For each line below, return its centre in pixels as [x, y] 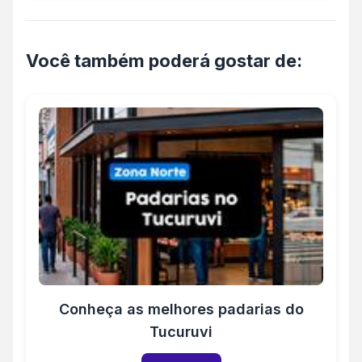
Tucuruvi [181, 332]
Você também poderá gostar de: [164, 61]
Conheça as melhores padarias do [181, 309]
